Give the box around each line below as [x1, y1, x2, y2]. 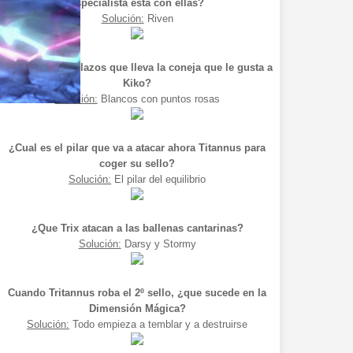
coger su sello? [99, 158, 176, 170]
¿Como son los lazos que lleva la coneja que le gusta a [2, 61, 273, 74]
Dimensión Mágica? [88, 303, 186, 315]
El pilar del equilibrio [111, 173, 206, 186]
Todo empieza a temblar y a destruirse [69, 318, 248, 331]
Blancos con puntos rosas [97, 93, 220, 106]
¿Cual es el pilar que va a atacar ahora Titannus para [9, 142, 266, 154]
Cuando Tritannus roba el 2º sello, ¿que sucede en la [8, 287, 267, 299]
